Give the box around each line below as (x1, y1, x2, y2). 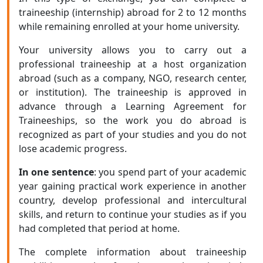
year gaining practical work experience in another (19, 180, 247, 193)
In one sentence (19, 166, 94, 178)
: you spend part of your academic (93, 166, 247, 178)
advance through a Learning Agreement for (19, 100, 247, 113)
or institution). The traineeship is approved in (19, 86, 247, 99)
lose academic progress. (19, 142, 127, 155)
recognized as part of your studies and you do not (19, 128, 247, 141)
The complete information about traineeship (19, 245, 247, 258)
